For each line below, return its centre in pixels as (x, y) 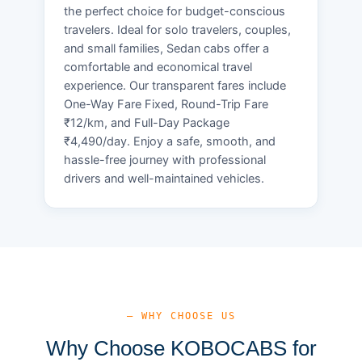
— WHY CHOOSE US (181, 316)
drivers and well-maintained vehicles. (164, 178)
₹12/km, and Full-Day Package (147, 122)
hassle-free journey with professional (165, 160)
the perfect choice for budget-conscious (175, 11)
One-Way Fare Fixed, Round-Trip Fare (166, 104)
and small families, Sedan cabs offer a (166, 48)
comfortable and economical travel (158, 67)
